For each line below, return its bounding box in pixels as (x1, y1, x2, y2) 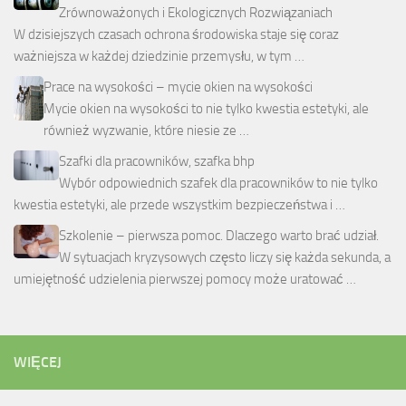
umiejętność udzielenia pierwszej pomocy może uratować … (14, 270, 356, 287)
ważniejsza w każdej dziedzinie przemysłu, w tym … (14, 47, 304, 64)
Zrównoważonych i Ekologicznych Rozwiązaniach (59, 4, 333, 21)
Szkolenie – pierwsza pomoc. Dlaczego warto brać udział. (59, 227, 379, 244)
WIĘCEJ (14, 353, 62, 371)
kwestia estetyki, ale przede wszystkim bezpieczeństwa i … (14, 196, 345, 213)
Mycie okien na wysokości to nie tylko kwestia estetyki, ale (43, 100, 369, 117)
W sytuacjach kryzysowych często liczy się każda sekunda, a (59, 248, 391, 266)
